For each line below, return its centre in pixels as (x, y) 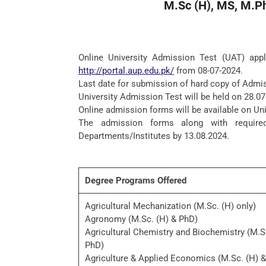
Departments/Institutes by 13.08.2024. (154, 136)
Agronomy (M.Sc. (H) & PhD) (141, 219)
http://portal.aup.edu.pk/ (126, 71)
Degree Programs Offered (136, 180)
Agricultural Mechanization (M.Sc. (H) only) (170, 206)
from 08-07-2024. (208, 71)
